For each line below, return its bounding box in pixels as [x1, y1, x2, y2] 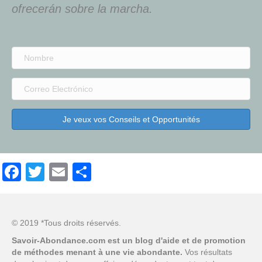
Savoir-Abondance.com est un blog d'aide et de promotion [12, 236, 246, 246]
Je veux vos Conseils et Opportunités [62, 115, 200, 125]
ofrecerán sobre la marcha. [12, 2, 153, 16]
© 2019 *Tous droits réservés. [12, 218, 121, 228]
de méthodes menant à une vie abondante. [12, 247, 185, 257]
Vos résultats [185, 247, 232, 257]
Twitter [44, 161, 100, 183]
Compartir [91, 161, 174, 183]
